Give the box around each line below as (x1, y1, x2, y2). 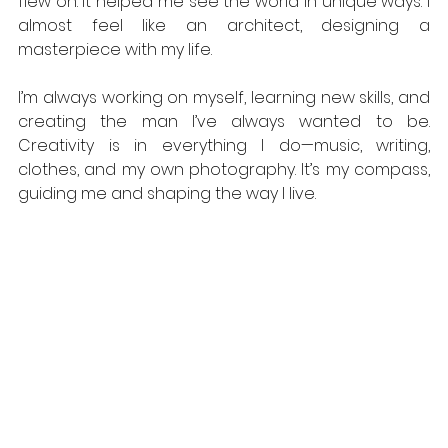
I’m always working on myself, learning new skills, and (18, 86, 430, 110)
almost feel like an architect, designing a (18, 14, 430, 38)
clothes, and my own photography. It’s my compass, (18, 158, 430, 182)
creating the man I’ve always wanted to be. (18, 110, 430, 134)
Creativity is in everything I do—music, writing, (18, 134, 430, 158)
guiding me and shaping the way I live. (18, 182, 320, 206)
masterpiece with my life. (18, 38, 216, 62)
